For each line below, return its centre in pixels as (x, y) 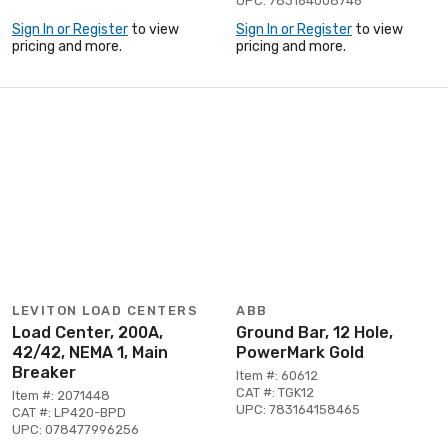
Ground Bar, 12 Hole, (314, 332)
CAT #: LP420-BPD (69, 412)
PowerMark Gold (300, 352)
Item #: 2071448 (61, 395)
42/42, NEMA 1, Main (90, 352)
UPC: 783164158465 (298, 409)
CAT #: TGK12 (275, 392)
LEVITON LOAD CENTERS (105, 310)
